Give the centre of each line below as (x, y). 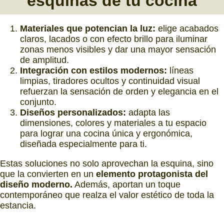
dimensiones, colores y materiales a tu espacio (113, 123)
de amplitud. (44, 60)
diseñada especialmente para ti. (83, 144)
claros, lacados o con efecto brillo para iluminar (114, 39)
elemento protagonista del (152, 174)
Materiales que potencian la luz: (88, 28)
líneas (180, 70)
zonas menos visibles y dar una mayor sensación (118, 49)
